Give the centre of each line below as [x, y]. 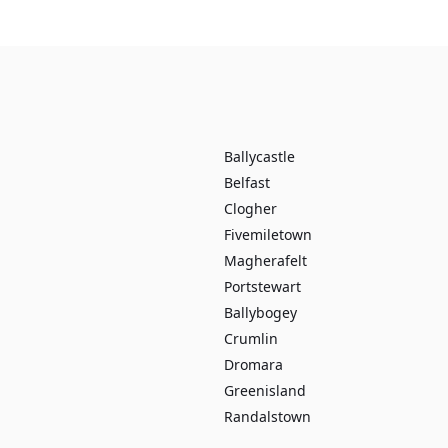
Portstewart [262, 286]
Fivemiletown [268, 234]
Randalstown [267, 416]
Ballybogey [260, 312]
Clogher [250, 208]
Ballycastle [259, 156]
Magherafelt [265, 260]
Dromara [253, 364]
